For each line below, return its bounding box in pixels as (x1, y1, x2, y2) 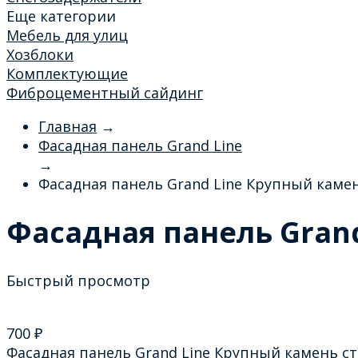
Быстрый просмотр (6, 271, 150, 291)
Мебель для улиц (6, 26, 128, 45)
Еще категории (6, 6, 116, 26)
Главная (38, 117, 97, 136)
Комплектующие (6, 64, 128, 83)
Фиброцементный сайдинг (6, 83, 203, 102)
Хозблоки (6, 45, 74, 64)
